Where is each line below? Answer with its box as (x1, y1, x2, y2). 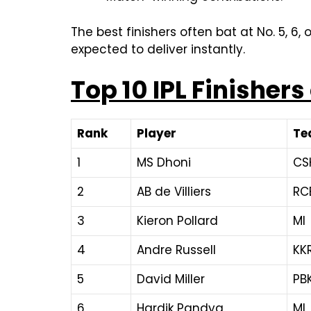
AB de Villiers (137, 183, 211, 200)
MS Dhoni (137, 153, 191, 171)
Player (137, 124, 176, 142)
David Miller (137, 270, 205, 287)
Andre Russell (137, 241, 216, 258)
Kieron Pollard (137, 212, 218, 229)
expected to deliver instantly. (71, 40, 245, 58)
